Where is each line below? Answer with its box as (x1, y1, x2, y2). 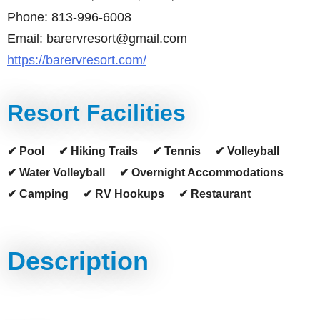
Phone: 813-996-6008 (7, 10, 131, 24)
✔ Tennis (152, 145, 201, 157)
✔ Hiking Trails (59, 145, 138, 157)
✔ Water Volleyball (7, 166, 105, 179)
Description (7, 246, 149, 276)
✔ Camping (7, 188, 69, 200)
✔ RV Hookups (83, 188, 164, 200)
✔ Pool (7, 145, 44, 157)
